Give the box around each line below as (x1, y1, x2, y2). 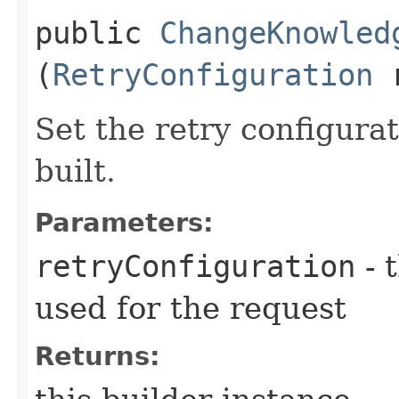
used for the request (35, 289, 346, 326)
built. (35, 152, 116, 189)
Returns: (35, 340, 160, 371)
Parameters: (35, 207, 214, 238)
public (35, 14, 159, 51)
